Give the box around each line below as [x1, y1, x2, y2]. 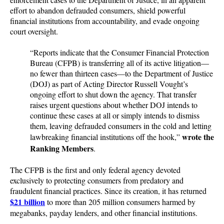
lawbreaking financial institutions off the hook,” [30, 131, 182, 142]
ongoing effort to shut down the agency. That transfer [30, 89, 196, 99]
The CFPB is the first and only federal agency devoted [10, 164, 180, 175]
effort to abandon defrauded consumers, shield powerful [10, 5, 185, 15]
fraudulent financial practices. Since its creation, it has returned [10, 185, 206, 196]
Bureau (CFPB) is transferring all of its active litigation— [30, 57, 209, 68]
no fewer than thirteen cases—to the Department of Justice [30, 68, 213, 78]
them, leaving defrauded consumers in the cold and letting [30, 120, 211, 131]
